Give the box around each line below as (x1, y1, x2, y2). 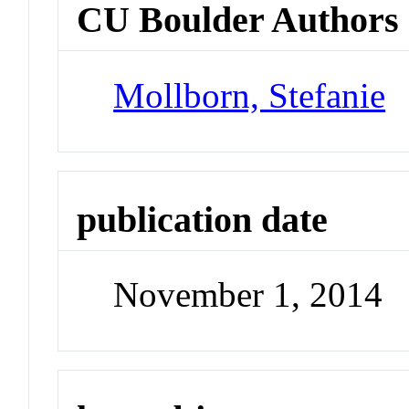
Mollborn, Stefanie (113, 75, 386, 115)
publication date (77, 198, 329, 240)
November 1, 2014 (113, 275, 383, 315)
